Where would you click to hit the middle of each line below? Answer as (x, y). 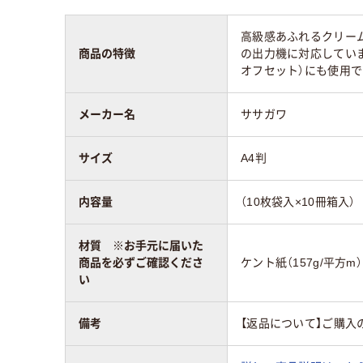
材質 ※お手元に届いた (141, 245)
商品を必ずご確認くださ (141, 262)
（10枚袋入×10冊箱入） (298, 201)
